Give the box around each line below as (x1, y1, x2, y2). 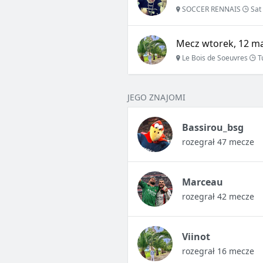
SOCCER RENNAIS (180, 4, 241, 15)
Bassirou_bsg (181, 121, 244, 134)
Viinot (181, 230, 210, 244)
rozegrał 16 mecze (181, 245, 254, 257)
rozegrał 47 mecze (181, 136, 254, 148)
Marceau (181, 176, 223, 189)
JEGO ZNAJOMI (127, 92, 186, 103)
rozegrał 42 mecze (181, 191, 254, 203)
